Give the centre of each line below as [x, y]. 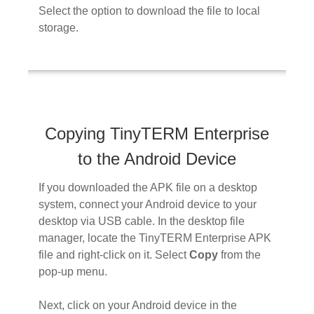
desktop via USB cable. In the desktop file [142, 221]
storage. [59, 28]
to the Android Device [157, 159]
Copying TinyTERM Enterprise [157, 134]
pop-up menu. [73, 271]
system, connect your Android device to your [148, 204]
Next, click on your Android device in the [138, 305]
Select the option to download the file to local [149, 11]
